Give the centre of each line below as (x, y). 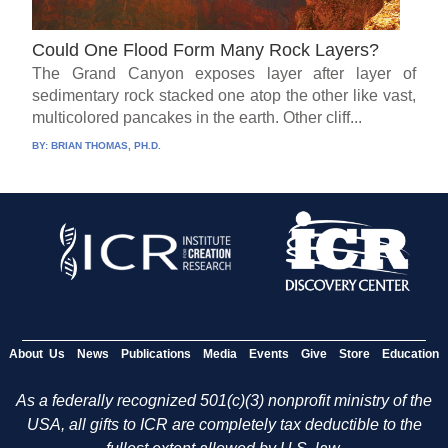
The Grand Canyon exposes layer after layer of (224, 73)
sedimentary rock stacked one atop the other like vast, (224, 95)
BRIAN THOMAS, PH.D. (106, 145)
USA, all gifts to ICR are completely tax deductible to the (224, 425)
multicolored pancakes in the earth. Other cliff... (197, 117)
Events (269, 354)
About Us (37, 354)
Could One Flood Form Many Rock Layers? (206, 49)
